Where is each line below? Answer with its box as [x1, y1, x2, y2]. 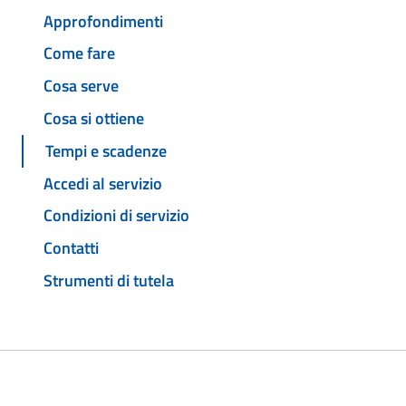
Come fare [43, 41, 115, 66]
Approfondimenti [43, 8, 163, 34]
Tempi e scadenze [45, 138, 167, 163]
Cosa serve [43, 73, 119, 99]
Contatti [43, 236, 99, 261]
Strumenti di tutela [43, 267, 174, 293]
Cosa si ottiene [43, 106, 144, 131]
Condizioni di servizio [43, 203, 189, 228]
